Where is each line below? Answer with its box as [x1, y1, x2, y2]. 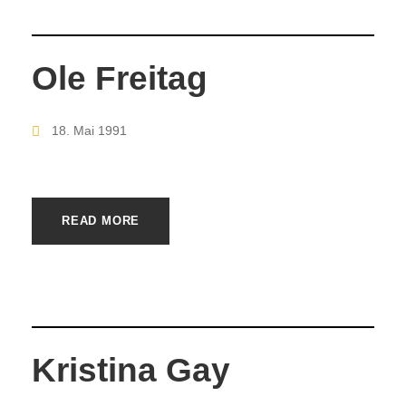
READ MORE [62, 213, 140, 227]
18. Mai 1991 [52, 122, 127, 138]
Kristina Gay [32, 351, 230, 389]
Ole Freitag [32, 59, 208, 97]
